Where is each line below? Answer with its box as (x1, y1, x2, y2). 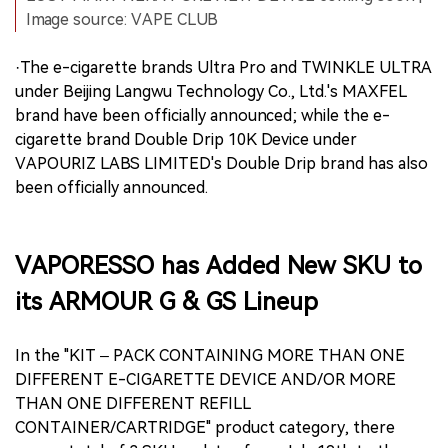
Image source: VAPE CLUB (26, 9, 218, 29)
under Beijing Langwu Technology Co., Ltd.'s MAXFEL (15, 81, 407, 101)
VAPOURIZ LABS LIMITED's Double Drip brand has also (15, 153, 428, 173)
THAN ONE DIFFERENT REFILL (15, 393, 251, 413)
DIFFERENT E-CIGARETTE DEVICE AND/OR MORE (15, 369, 396, 389)
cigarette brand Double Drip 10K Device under (15, 129, 357, 149)
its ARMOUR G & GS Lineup (15, 287, 318, 316)
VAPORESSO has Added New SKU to (15, 251, 422, 280)
